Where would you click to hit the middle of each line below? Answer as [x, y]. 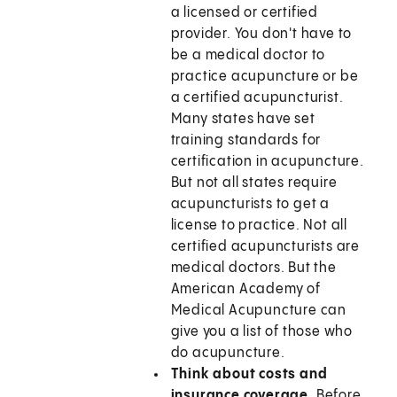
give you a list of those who [262, 332]
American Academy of [245, 290]
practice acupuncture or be [265, 77]
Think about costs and [249, 375]
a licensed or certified [245, 13]
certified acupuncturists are [265, 247]
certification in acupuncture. [267, 162]
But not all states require [254, 183]
